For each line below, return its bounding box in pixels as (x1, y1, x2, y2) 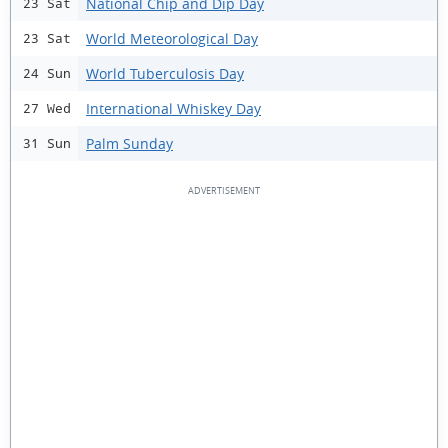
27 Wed (23, 101, 71, 116)
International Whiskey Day (86, 98, 261, 118)
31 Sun (23, 136, 71, 151)
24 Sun (23, 66, 71, 81)
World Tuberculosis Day (86, 63, 244, 83)
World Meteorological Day (86, 28, 258, 48)
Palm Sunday (86, 133, 173, 153)
